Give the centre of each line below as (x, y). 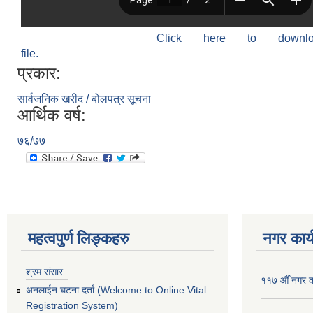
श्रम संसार (44, 271)
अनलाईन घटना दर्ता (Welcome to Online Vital (116, 290)
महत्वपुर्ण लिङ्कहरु (79, 238)
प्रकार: (39, 73)
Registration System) (72, 305)
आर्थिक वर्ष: (52, 115)
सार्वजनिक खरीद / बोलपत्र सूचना (84, 99)
